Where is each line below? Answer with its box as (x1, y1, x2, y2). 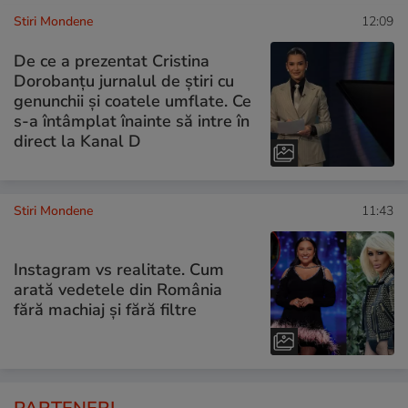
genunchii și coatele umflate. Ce (14, 89, 251, 112)
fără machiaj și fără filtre (14, 299, 197, 321)
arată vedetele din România (14, 279, 222, 301)
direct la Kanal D (14, 129, 141, 152)
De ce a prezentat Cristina (14, 49, 209, 72)
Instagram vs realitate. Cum (14, 259, 224, 281)
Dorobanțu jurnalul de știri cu (14, 69, 234, 92)
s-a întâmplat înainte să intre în (14, 109, 250, 132)
